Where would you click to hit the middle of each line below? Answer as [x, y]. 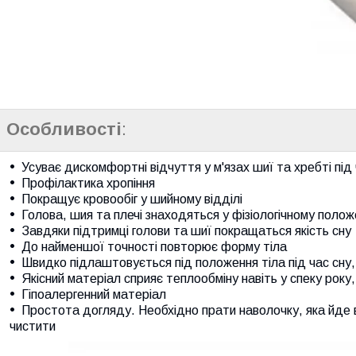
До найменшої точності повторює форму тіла [154, 246]
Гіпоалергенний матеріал [94, 294]
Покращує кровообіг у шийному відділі [132, 199]
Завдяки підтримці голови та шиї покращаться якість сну [186, 230]
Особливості [64, 129]
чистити [33, 326]
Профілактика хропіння [88, 183]
